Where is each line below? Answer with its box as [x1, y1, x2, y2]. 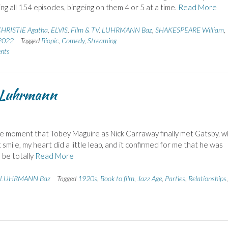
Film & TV [70, 25, 99, 34]
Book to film [100, 174, 134, 183]
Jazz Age [137, 174, 162, 183]
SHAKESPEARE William [155, 25, 224, 34]
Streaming [87, 36, 117, 45]
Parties [165, 174, 185, 183]
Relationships [188, 174, 226, 183]
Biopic [41, 36, 59, 45]
